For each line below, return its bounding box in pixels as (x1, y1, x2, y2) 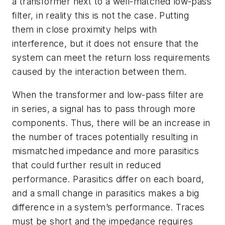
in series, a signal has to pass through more (12, 103, 196, 114)
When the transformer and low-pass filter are (12, 89, 204, 100)
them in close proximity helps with (12, 24, 157, 35)
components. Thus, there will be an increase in (12, 117, 210, 128)
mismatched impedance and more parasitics (12, 145, 199, 156)
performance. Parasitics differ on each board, (12, 173, 204, 184)
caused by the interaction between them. (12, 66, 187, 77)
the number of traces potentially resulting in (12, 131, 198, 142)
